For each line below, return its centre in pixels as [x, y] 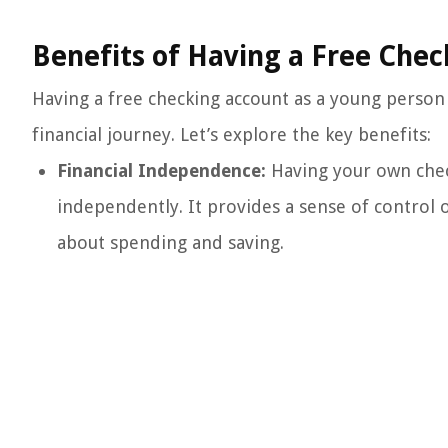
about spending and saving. [170, 242]
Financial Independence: [161, 170]
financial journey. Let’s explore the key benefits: [231, 134]
